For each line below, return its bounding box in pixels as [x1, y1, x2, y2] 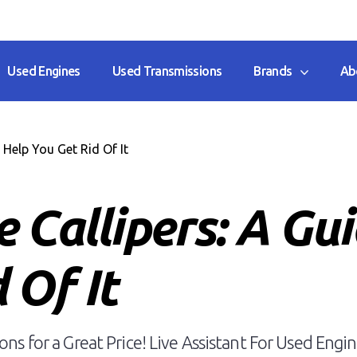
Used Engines [7, 64, 80, 78]
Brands [253, 64, 300, 78]
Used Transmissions [112, 64, 222, 78]
